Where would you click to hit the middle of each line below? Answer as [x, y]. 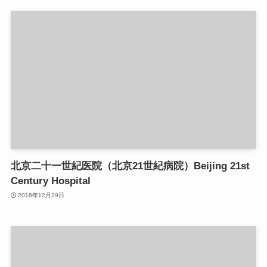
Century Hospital [50, 181]
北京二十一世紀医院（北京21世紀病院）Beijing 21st [130, 166]
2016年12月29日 [41, 195]
